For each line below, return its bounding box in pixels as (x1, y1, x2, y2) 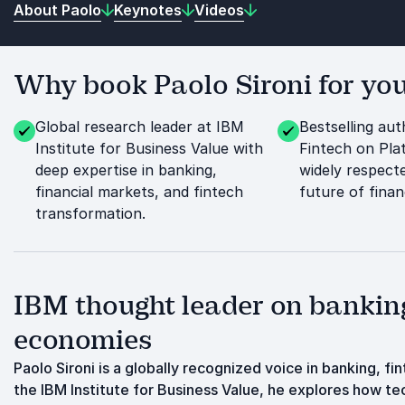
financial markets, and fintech (35, 183, 243, 201)
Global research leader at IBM (35, 118, 244, 136)
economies (14, 323, 152, 357)
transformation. (35, 204, 146, 222)
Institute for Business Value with (35, 139, 263, 157)
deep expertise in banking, (35, 161, 217, 179)
